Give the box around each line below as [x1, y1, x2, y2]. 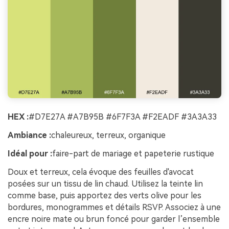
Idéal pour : [8, 148, 52, 158]
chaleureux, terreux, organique [51, 130, 166, 141]
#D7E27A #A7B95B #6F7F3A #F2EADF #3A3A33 [29, 112, 217, 122]
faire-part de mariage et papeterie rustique [52, 148, 214, 158]
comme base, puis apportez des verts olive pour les [8, 190, 201, 200]
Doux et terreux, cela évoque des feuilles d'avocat [8, 167, 194, 177]
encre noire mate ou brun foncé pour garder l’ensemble [8, 214, 220, 224]
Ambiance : [8, 130, 51, 141]
